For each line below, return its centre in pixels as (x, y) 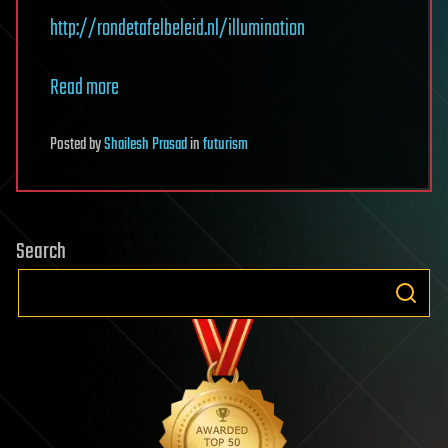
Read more (84, 88)
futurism (225, 145)
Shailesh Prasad (145, 145)
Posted (69, 145)
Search (41, 252)
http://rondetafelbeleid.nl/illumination (177, 29)
